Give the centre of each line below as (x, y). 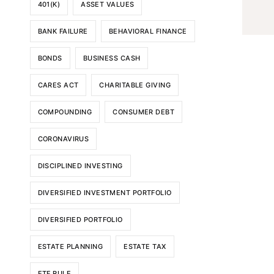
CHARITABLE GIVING (135, 85)
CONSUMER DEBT (144, 112)
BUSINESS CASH (112, 58)
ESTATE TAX (145, 246)
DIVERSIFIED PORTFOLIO (80, 219)
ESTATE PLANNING (70, 246)
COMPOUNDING (65, 112)
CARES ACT (58, 85)
